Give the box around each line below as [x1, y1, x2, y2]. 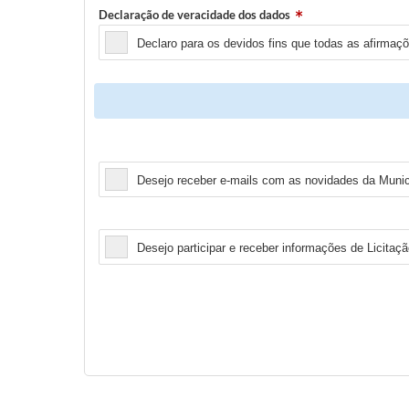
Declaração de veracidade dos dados [99, 7, 290, 23]
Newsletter [99, 144, 159, 160]
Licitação [99, 212, 147, 227]
